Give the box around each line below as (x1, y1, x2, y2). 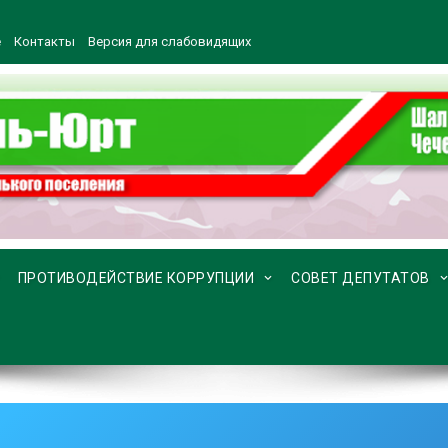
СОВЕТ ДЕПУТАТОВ (291, 270, 430, 287)
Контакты (14, 34, 75, 49)
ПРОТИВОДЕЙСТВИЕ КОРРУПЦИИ (17, 270, 254, 287)
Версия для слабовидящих (88, 34, 251, 49)
